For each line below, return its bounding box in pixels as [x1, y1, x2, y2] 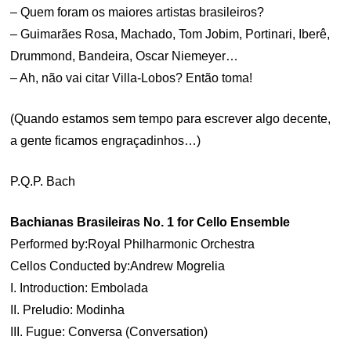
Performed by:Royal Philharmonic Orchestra [10, 237, 255, 251]
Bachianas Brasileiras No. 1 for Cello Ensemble [10, 215, 291, 229]
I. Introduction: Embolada [10, 281, 149, 295]
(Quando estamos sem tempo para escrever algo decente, [10, 112, 331, 125]
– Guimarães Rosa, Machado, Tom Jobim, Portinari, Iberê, [10, 27, 331, 41]
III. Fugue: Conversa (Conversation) [10, 325, 208, 338]
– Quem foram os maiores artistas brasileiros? [10, 5, 265, 19]
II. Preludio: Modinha [10, 303, 125, 317]
